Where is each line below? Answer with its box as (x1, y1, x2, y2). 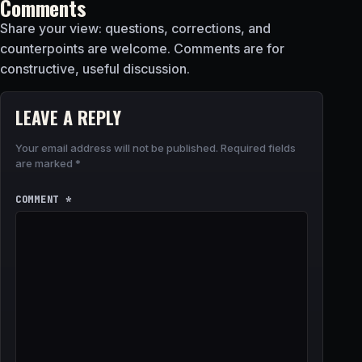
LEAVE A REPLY (15, 103, 121, 130)
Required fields (221, 141, 296, 154)
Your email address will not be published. (15, 141, 218, 154)
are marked (15, 156, 75, 170)
